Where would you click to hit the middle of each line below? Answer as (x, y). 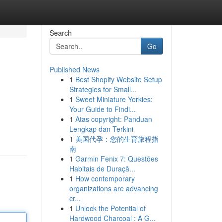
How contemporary (105, 178)
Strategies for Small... (103, 89)
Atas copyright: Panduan (113, 119)
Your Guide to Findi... (102, 109)
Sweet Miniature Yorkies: (114, 99)
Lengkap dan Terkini (101, 129)
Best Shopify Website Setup (118, 79)
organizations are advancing (113, 188)
